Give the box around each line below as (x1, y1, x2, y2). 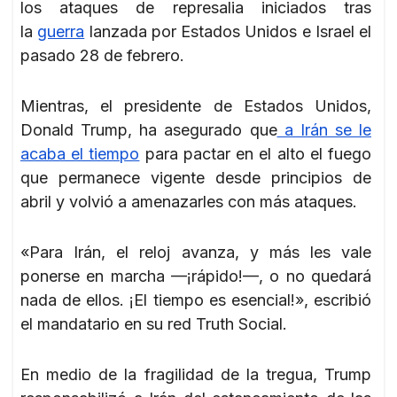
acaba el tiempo (20, 144, 140, 163)
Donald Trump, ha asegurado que (20, 120, 277, 139)
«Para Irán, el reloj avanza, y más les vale (20, 242, 371, 261)
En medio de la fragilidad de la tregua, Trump (20, 364, 371, 384)
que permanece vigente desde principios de (20, 167, 371, 187)
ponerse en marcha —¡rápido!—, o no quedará (20, 266, 371, 285)
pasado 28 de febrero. (20, 45, 184, 65)
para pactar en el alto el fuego (139, 144, 372, 163)
